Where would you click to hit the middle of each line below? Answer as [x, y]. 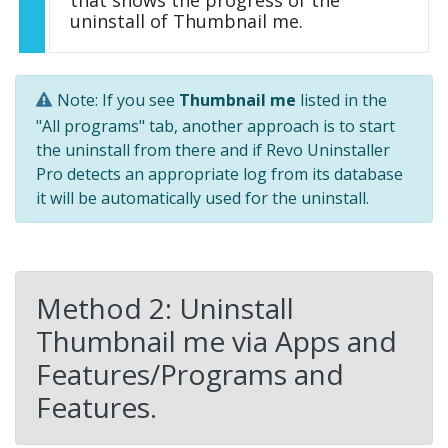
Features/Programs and [190, 374]
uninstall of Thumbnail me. [186, 21]
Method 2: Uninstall [165, 308]
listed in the [341, 100]
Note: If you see [118, 100]
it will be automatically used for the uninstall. [202, 198]
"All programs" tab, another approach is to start [215, 126]
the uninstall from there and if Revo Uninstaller [213, 150]
